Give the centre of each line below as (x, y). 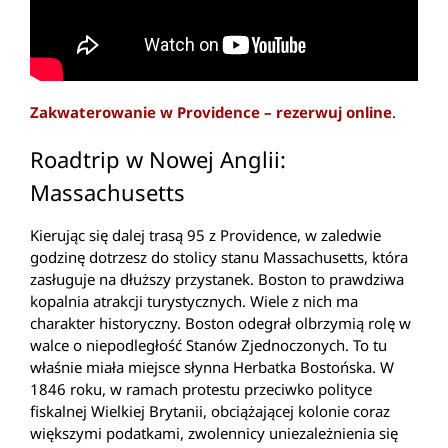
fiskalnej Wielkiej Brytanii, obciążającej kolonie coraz (210, 411)
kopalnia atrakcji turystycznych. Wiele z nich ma (194, 301)
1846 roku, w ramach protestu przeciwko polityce (201, 389)
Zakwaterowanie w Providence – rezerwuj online (211, 111)
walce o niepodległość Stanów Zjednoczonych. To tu (208, 345)
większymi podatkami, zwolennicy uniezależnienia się (214, 433)
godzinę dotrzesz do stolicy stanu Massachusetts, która (219, 257)
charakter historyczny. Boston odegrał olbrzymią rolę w (220, 323)
